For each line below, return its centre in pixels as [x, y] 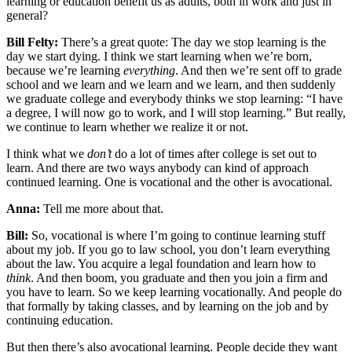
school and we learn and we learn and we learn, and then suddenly [171, 84]
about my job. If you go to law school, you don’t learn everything [168, 249]
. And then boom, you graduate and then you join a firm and [179, 277]
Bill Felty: [32, 42]
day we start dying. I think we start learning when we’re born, [159, 56]
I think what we [47, 153]
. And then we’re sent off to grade [258, 70]
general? [27, 15]
